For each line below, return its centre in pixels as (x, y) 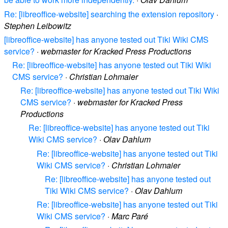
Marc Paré (130, 216)
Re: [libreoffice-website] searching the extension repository (109, 14)
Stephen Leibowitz (38, 25)
